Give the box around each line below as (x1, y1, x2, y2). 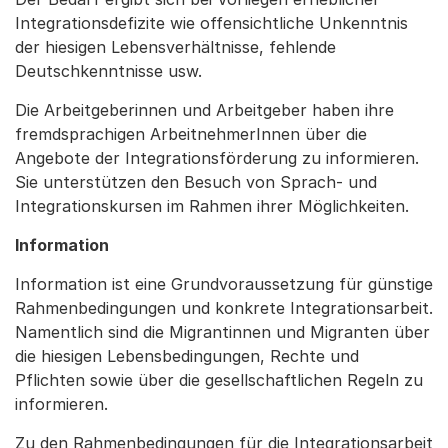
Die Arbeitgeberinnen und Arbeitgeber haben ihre (15, 100, 394, 120)
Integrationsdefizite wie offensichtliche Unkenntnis (15, 13, 408, 33)
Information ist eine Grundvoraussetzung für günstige (15, 274, 433, 294)
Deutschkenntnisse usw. (15, 61, 202, 81)
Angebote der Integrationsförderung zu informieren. (15, 148, 419, 168)
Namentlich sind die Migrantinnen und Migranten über (15, 322, 430, 342)
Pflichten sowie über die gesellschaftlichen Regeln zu (15, 370, 423, 390)
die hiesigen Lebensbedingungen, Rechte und (15, 346, 359, 366)
